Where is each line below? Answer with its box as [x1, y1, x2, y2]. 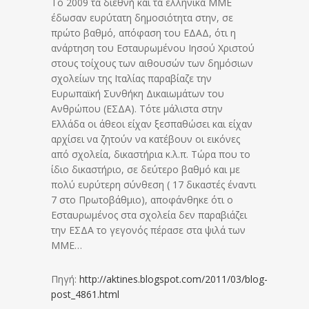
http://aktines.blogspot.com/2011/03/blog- [79, 272, 268, 286]
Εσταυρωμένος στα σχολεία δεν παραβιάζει [51, 208, 247, 221]
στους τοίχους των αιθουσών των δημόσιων [51, 56, 253, 70]
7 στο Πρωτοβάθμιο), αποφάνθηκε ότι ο [51, 192, 233, 206]
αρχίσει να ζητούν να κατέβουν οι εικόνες [51, 132, 240, 146]
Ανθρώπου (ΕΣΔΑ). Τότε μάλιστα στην [51, 101, 223, 115]
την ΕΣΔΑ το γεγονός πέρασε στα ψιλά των [51, 223, 246, 237]
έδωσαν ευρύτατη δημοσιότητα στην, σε [51, 10, 233, 24]
